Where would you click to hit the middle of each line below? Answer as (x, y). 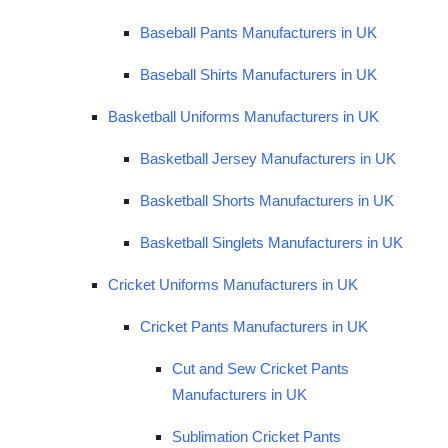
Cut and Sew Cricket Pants (260, 368)
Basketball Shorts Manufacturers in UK (267, 200)
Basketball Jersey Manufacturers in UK (268, 158)
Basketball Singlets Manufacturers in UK (271, 242)
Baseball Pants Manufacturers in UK (258, 32)
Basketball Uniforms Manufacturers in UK (243, 116)
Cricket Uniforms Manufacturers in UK (233, 284)
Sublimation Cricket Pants (256, 436)
